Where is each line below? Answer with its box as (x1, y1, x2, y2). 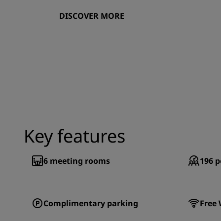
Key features (24, 124, 125, 148)
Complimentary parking (43, 198, 138, 209)
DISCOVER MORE (59, 10, 125, 21)
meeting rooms (50, 155, 110, 166)
